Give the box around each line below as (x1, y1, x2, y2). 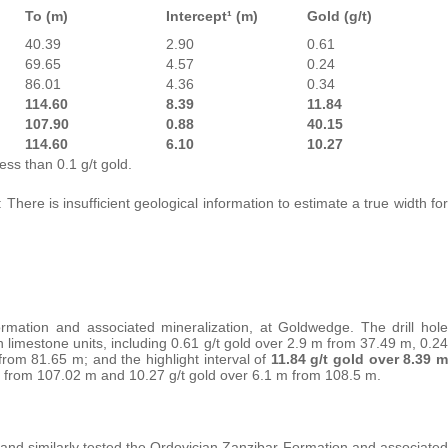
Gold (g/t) (307, 7, 372, 24)
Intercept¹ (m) (166, 7, 258, 24)
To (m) (25, 7, 68, 24)
